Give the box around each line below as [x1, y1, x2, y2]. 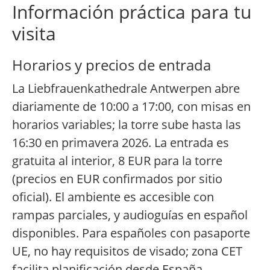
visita [12, 21, 56, 46]
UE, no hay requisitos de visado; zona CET [12, 243, 242, 260]
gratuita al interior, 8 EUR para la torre [12, 152, 222, 169]
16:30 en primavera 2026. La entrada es [12, 134, 229, 151]
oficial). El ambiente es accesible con [12, 189, 214, 206]
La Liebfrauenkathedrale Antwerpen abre [12, 80, 240, 97]
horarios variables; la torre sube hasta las [12, 116, 241, 133]
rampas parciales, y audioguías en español [12, 207, 248, 224]
